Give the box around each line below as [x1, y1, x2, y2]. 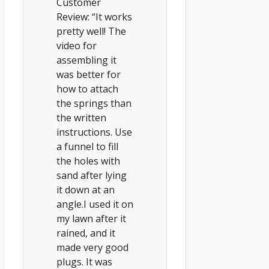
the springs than [56, 96, 131, 110]
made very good [56, 240, 128, 254]
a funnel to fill [56, 139, 118, 153]
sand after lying [56, 168, 127, 182]
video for [56, 38, 97, 52]
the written [56, 110, 106, 124]
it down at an [56, 183, 115, 196]
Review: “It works [56, 10, 132, 23]
